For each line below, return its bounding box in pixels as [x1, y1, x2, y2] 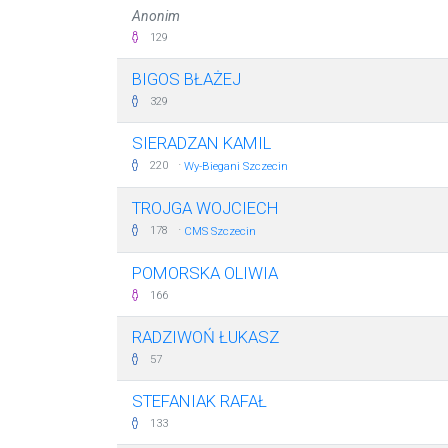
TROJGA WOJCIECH [132, 198, 279, 218]
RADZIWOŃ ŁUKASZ [132, 327, 279, 347]
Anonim [132, 8, 180, 24]
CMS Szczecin [184, 225, 256, 238]
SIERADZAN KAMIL [132, 133, 271, 153]
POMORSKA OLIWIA [132, 263, 278, 283]
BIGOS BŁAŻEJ [132, 69, 241, 89]
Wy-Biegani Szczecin [184, 160, 288, 173]
